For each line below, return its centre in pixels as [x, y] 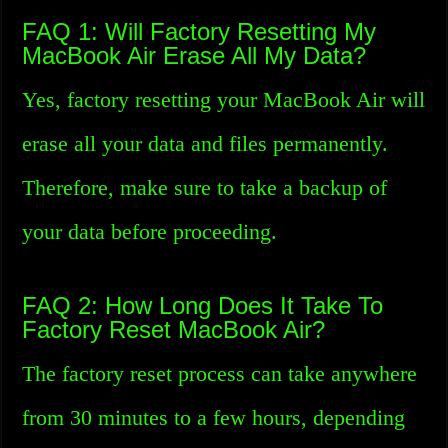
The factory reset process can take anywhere [220, 373]
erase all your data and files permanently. [205, 143]
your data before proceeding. [150, 231]
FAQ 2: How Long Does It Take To [203, 305]
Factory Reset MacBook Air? [174, 329]
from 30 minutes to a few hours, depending [214, 417]
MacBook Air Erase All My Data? [194, 55]
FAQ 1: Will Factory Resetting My [199, 31]
